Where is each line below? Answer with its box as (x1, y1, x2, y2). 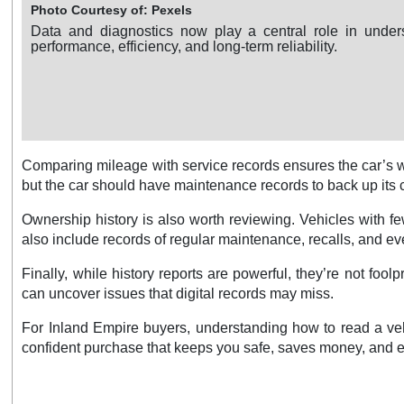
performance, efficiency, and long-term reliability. (31, 39, 338, 55)
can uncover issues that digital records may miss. (22, 286, 335, 302)
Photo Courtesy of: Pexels (31, 3, 193, 18)
